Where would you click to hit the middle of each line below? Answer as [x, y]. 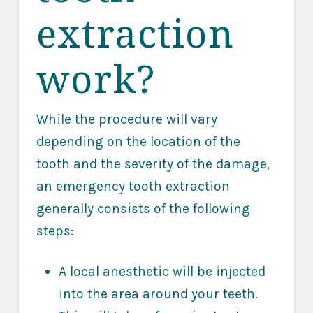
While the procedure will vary [126, 119]
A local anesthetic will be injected [162, 271]
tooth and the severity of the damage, [153, 164]
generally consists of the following [143, 209]
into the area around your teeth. [158, 293]
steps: [54, 231]
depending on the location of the [138, 142]
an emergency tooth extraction [133, 187]
